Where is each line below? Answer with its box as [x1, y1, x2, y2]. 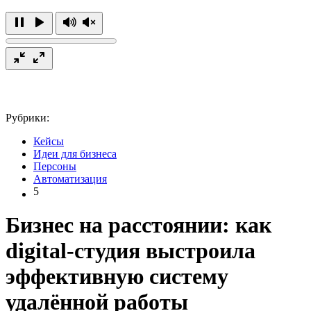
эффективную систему [6, 264, 228, 289]
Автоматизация [33, 172, 107, 185]
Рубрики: [6, 111, 49, 124]
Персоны [33, 160, 76, 172]
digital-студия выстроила [6, 238, 255, 264]
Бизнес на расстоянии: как [6, 212, 271, 238]
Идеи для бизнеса [33, 147, 117, 160]
